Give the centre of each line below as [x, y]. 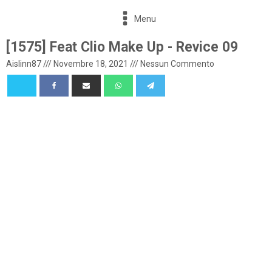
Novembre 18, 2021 [91, 64]
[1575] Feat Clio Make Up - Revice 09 [122, 47]
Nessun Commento [177, 64]
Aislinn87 [24, 64]
